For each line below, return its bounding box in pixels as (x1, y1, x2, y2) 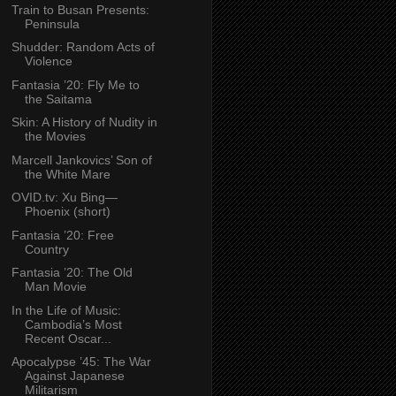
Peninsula (24, 16, 80, 31)
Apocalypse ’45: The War (11, 354, 151, 369)
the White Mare (24, 166, 110, 181)
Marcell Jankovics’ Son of (11, 152, 152, 167)
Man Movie (24, 279, 87, 294)
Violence (24, 54, 72, 69)
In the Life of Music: (11, 302, 121, 317)
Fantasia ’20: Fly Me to (11, 77, 140, 92)
